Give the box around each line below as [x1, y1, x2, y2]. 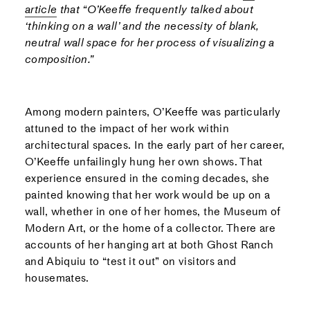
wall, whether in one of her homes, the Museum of [24, 205, 281, 219]
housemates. [24, 271, 89, 285]
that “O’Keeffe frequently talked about [57, 3, 254, 17]
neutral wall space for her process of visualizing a [24, 36, 275, 50]
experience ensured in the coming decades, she [24, 172, 270, 185]
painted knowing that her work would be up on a [24, 188, 271, 202]
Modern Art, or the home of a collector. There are [24, 221, 276, 235]
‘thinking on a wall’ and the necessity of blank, [24, 19, 259, 33]
